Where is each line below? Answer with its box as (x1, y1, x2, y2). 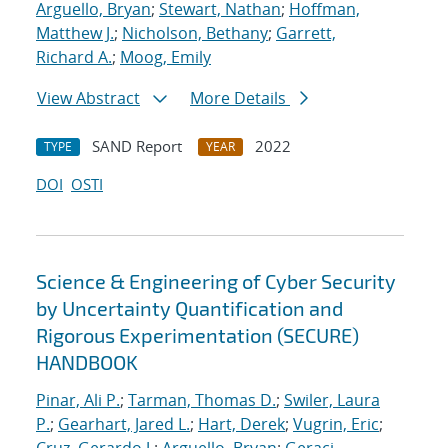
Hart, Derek (198, 413, 285, 436)
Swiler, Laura (284, 389, 380, 412)
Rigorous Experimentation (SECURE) (36, 323, 359, 348)
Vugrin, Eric (293, 413, 379, 436)
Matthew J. (36, 22, 114, 45)
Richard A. (36, 46, 112, 69)
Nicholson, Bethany (122, 22, 268, 45)
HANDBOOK (36, 350, 138, 375)
